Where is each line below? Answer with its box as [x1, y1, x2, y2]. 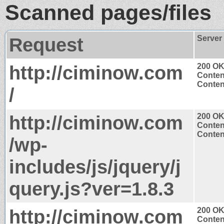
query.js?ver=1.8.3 [9, 177, 174, 199]
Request [9, 33, 83, 55]
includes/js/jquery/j [9, 155, 181, 177]
